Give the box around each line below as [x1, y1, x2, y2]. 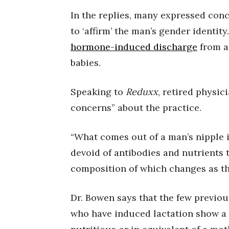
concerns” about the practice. [71, 102, 201, 114]
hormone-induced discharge [71, 41, 197, 53]
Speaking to [71, 86, 126, 98]
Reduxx [126, 86, 158, 98]
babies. [71, 57, 101, 69]
